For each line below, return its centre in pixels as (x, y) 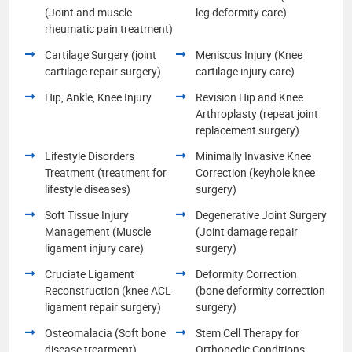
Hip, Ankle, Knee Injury (98, 97)
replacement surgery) (247, 130)
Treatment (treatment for (106, 172)
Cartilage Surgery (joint (101, 54)
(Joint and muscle (88, 12)
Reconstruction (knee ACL (108, 290)
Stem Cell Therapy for (247, 332)
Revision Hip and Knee (249, 97)
